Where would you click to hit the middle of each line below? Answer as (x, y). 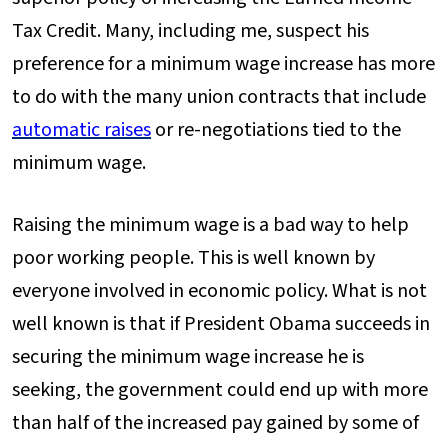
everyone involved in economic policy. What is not (219, 290)
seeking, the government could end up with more (220, 389)
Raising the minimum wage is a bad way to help (210, 224)
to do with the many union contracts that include (219, 96)
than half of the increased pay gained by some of (215, 422)
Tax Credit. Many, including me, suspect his (190, 30)
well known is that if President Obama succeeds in (221, 323)
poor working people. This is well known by (193, 257)
